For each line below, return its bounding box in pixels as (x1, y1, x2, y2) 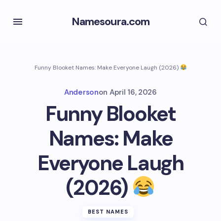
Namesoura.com (71, 14, 150, 29)
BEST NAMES (87, 208, 129, 215)
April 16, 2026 (110, 87, 157, 97)
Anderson (64, 87, 99, 97)
